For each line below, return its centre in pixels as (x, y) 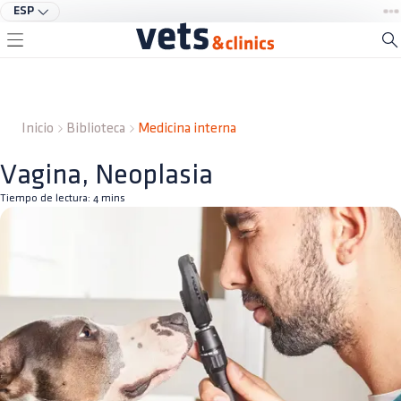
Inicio (38, 128)
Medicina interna (187, 128)
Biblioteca (96, 128)
